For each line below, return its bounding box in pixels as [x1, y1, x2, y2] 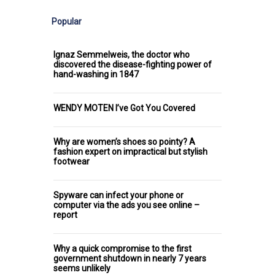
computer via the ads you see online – [53, 199, 199, 210]
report [53, 209, 77, 220]
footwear [53, 156, 90, 166]
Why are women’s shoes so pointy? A [53, 136, 195, 147]
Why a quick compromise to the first [53, 243, 192, 254]
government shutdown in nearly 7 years [53, 253, 206, 263]
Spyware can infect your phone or [53, 190, 184, 200]
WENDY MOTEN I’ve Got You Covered [53, 103, 195, 113]
